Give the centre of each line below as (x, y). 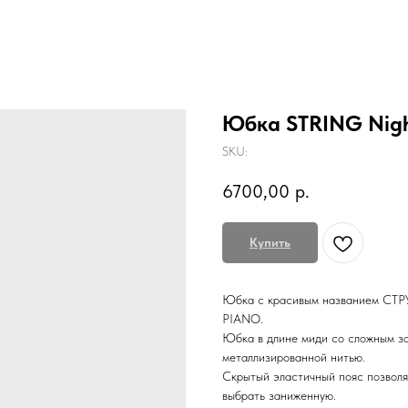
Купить (270, 243)
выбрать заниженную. (279, 396)
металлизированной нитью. (294, 357)
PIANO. (243, 319)
